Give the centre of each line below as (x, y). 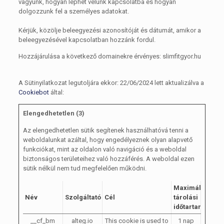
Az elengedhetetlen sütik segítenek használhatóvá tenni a (105, 130)
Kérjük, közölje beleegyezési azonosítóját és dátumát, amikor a (109, 30)
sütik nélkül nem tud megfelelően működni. (84, 168)
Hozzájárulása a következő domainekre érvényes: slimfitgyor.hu (109, 56)
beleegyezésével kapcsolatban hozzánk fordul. (87, 40)
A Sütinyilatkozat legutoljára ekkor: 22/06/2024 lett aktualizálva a (111, 83)
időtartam (188, 207)
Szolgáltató (83, 197)
